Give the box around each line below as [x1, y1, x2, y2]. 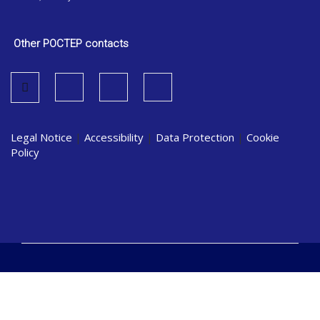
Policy [11, 145, 39, 159]
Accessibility [84, 130, 144, 144]
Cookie [246, 130, 279, 144]
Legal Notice [11, 130, 72, 144]
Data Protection [156, 130, 234, 144]
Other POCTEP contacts [11, 37, 129, 50]
